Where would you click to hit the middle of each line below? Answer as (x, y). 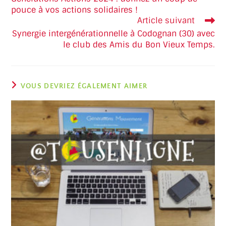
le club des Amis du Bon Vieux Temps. (139, 45)
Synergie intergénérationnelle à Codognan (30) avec (113, 34)
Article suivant (166, 21)
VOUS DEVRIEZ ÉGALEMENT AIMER (84, 87)
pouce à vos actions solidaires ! (75, 10)
